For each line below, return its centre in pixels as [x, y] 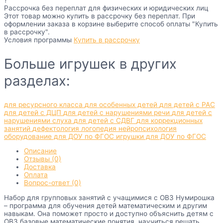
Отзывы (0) [43, 159]
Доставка [40, 167]
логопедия [100, 128]
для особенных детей [122, 104]
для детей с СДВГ [105, 120]
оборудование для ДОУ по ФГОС [60, 136]
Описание [40, 151]
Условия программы [39, 40]
